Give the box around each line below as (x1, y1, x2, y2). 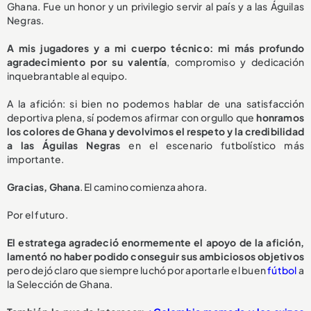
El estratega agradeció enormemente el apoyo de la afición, (7, 235, 304, 249)
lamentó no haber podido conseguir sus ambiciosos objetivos (7, 249, 304, 262)
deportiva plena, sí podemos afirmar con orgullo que (7, 110, 257, 124)
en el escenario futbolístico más (120, 138, 305, 151)
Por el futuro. (7, 208, 68, 221)
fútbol (267, 263, 297, 276)
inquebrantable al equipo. (7, 69, 127, 82)
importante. (7, 152, 65, 165)
